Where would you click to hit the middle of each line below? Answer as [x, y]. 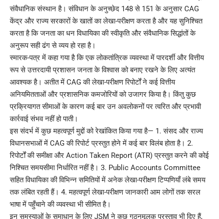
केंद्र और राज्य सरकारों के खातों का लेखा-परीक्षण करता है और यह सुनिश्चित [106, 21]
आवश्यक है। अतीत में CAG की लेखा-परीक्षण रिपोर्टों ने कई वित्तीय [92, 82]
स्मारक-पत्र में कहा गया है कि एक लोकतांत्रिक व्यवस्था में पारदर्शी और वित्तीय [107, 58]
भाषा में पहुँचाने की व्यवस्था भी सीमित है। [60, 205]
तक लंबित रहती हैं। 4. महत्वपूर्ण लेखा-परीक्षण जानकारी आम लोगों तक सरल [105, 192]
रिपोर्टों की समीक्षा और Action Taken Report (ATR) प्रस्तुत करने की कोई [109, 156]
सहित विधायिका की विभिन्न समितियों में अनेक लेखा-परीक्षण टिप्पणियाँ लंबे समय [108, 180]
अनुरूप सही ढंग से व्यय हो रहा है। [53, 46]
